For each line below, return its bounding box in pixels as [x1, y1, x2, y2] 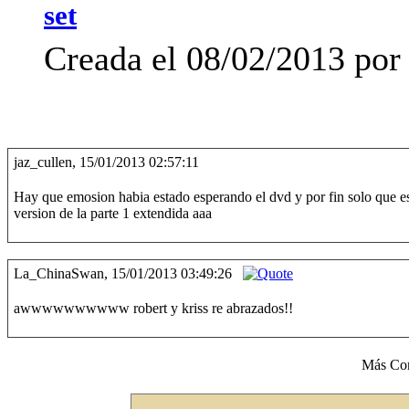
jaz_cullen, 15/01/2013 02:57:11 [14, 154, 199, 170]
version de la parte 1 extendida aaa [14, 205, 212, 221]
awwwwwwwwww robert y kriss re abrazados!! [14, 300, 293, 316]
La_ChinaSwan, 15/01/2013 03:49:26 [14, 266, 232, 281]
